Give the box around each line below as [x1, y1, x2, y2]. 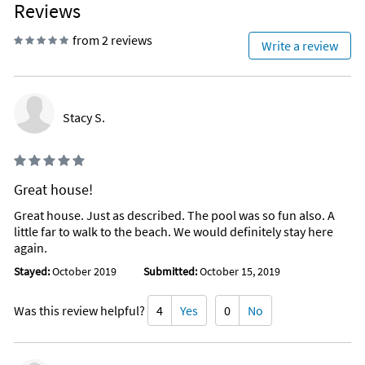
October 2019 [52, 264, 117, 279]
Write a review [262, 37, 338, 55]
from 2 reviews [73, 32, 152, 49]
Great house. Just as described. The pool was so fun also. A [14, 207, 335, 224]
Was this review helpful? [14, 302, 147, 319]
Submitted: [143, 264, 197, 279]
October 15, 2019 [197, 264, 280, 279]
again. [14, 240, 47, 257]
